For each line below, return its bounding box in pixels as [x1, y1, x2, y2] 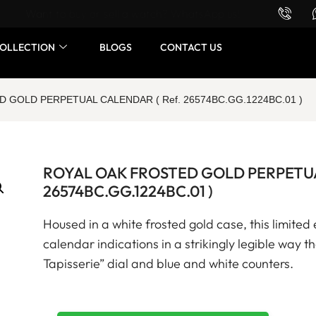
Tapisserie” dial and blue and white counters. [43, 255, 293, 272]
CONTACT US [159, 40, 222, 54]
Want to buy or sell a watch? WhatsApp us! [25, 6, 241, 20]
